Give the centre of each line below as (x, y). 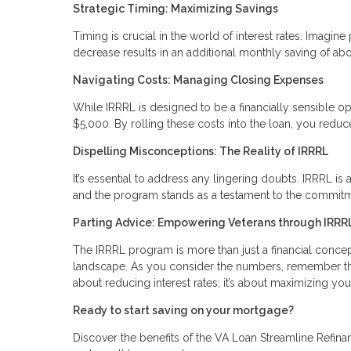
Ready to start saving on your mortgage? (183, 310)
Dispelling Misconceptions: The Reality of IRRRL (201, 151)
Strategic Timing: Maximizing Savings (175, 8)
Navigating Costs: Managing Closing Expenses (198, 80)
